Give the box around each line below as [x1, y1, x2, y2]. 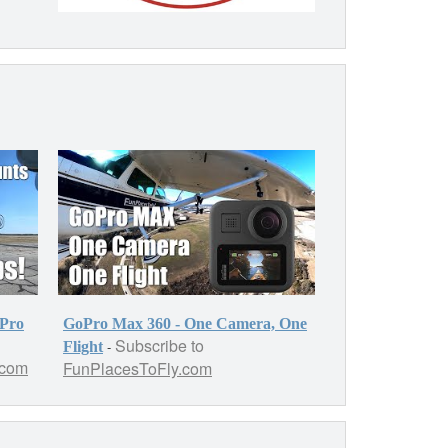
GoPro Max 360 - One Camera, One [63, 314, 307, 332]
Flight [63, 337, 103, 355]
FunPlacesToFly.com [63, 356, 212, 380]
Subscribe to [115, 333, 204, 357]
